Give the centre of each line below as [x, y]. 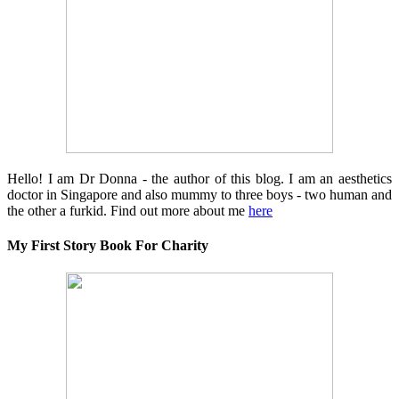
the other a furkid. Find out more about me [128, 210]
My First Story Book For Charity [108, 245]
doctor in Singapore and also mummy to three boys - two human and [199, 194]
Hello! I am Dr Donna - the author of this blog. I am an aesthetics [199, 178]
